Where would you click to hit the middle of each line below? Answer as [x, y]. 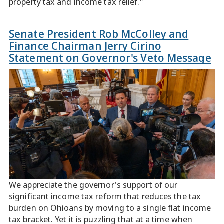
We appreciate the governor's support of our [93, 185]
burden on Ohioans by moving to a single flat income [110, 208]
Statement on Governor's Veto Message [110, 57]
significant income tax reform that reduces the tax [105, 196]
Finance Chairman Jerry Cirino [85, 45]
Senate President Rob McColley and [99, 33]
